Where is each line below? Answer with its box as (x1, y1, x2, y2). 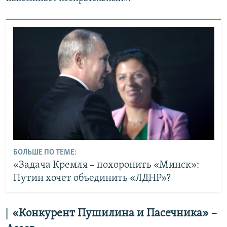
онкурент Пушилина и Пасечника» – (26, 207, 217, 219)
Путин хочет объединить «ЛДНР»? (13, 173, 171, 184)
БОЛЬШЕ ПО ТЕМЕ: (13, 148, 77, 157)
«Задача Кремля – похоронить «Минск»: (13, 160, 199, 171)
